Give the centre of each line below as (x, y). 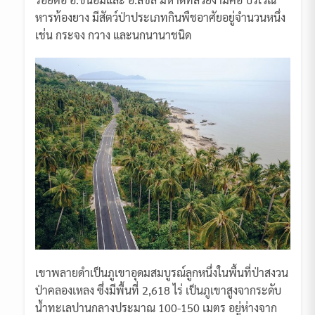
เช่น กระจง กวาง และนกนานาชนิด (113, 35)
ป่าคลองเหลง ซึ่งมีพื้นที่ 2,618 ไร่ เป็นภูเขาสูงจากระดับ (158, 290)
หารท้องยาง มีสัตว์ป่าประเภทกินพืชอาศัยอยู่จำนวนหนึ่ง (160, 18)
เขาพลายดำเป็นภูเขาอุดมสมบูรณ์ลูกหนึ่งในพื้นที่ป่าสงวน (162, 273)
